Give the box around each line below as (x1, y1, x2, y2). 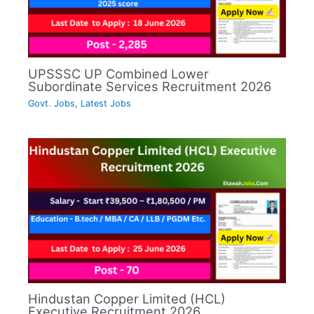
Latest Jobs (81, 98, 132, 109)
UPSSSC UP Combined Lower (28, 65, 210, 81)
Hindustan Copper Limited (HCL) (28, 291, 226, 307)
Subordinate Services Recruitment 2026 (28, 78, 272, 94)
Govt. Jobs (28, 98, 76, 109)
